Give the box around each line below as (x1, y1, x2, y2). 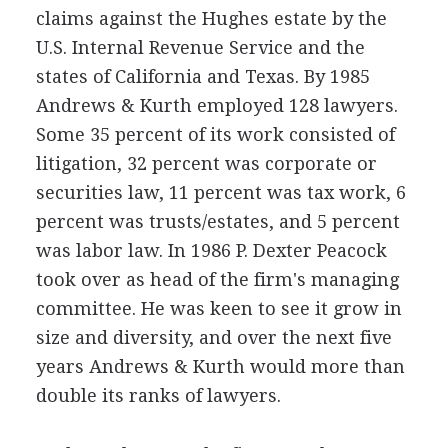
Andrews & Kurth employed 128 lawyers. (35, 95, 398, 116)
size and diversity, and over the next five (35, 327, 392, 348)
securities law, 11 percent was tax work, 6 (35, 182, 406, 203)
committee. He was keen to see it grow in (35, 298, 402, 319)
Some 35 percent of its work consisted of (35, 124, 395, 145)
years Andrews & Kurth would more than (35, 356, 405, 377)
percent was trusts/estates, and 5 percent (35, 211, 400, 232)
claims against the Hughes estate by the (35, 8, 387, 29)
